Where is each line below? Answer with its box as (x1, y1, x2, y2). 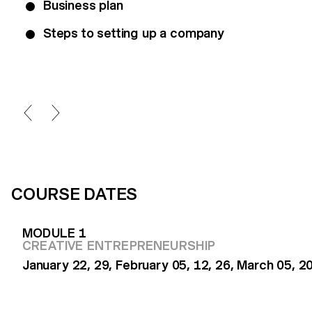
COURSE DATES (11, 183, 138, 204)
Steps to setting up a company (43, 25, 224, 40)
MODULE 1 (22, 225, 87, 240)
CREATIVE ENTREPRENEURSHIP (22, 237, 216, 253)
